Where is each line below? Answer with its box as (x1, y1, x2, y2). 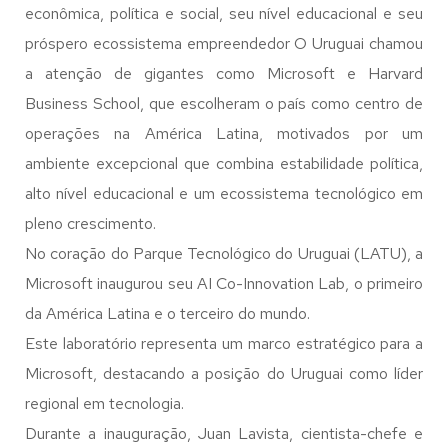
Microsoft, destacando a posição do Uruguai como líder (25, 363, 423, 384)
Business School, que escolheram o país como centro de (25, 93, 423, 114)
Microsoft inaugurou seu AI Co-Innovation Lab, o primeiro (25, 273, 423, 294)
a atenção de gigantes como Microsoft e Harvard (25, 63, 423, 84)
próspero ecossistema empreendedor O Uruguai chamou (25, 33, 423, 54)
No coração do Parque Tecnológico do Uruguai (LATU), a (25, 243, 423, 264)
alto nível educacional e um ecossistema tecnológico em (25, 183, 423, 204)
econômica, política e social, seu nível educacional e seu (25, 3, 423, 24)
